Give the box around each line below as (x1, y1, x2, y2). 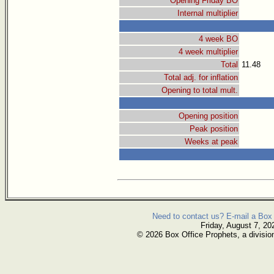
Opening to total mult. (161, 86, 238, 95)
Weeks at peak (185, 137, 238, 147)
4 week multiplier (179, 47, 238, 57)
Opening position (179, 111, 238, 121)
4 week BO (199, 34, 238, 44)
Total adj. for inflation (164, 73, 238, 83)
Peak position (190, 124, 238, 134)
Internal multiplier (177, 9, 238, 18)
